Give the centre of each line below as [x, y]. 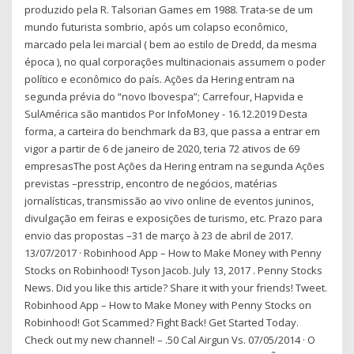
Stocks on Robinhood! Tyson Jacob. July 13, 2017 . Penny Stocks [174, 270]
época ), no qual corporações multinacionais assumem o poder [175, 61]
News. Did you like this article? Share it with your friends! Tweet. [176, 287]
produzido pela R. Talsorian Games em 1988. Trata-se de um [169, 9]
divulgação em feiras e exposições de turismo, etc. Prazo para [174, 218]
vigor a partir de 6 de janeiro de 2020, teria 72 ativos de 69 [162, 148]
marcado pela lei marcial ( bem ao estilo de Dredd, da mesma [171, 44]
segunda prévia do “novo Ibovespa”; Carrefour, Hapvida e [164, 96]
